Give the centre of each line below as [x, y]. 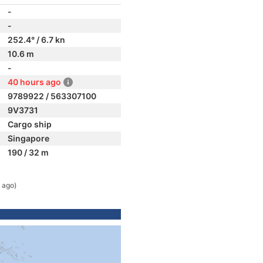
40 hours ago [34, 82]
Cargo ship [30, 124]
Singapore [28, 138]
